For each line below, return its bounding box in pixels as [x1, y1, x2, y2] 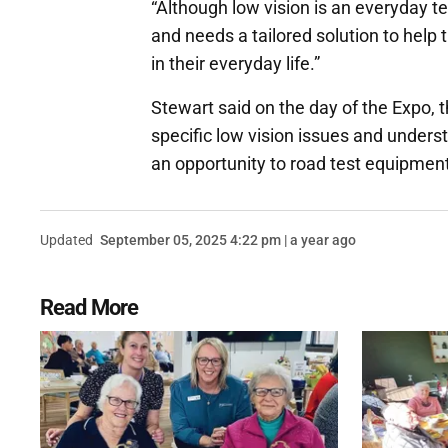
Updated [40, 231, 93, 248]
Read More [40, 294, 139, 320]
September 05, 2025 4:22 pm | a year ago [100, 231, 356, 248]
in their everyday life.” [151, 52, 320, 74]
